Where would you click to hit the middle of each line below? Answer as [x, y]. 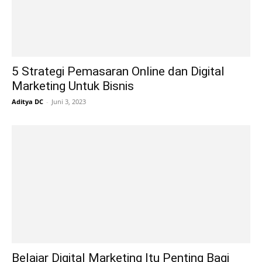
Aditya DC [27, 102]
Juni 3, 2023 [69, 102]
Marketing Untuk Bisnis [73, 86]
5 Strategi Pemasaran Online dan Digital [118, 72]
